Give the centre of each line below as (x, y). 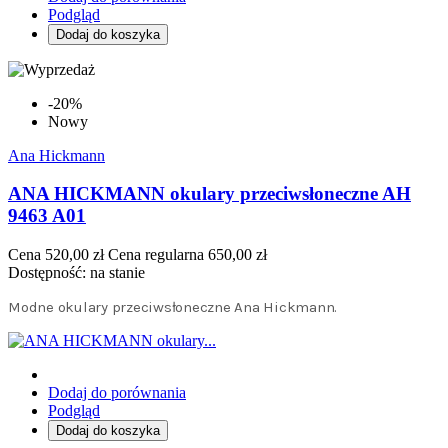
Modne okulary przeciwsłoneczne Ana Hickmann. (172, 307)
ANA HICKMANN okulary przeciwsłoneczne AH (209, 194)
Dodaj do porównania (117, 393)
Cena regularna (156, 255)
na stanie (117, 273)
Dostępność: (49, 273)
